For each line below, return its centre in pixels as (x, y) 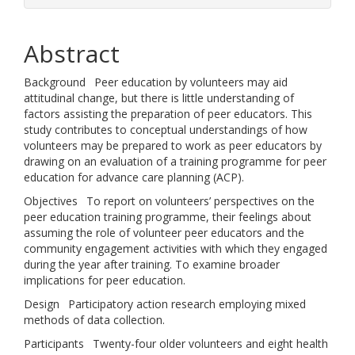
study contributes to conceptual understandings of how (166, 130)
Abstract (72, 53)
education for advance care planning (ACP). (134, 177)
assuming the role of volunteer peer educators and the (164, 233)
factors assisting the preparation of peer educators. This (168, 114)
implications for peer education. (105, 280)
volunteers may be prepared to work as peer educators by (173, 145)
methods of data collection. (94, 320)
